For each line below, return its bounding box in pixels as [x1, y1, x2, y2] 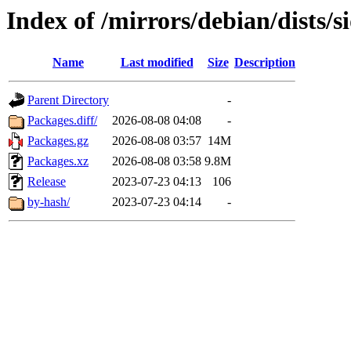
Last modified [120, 56, 194, 70]
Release [27, 175, 66, 189]
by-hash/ [27, 195, 70, 209]
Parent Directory [27, 93, 109, 107]
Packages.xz [27, 154, 89, 168]
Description [234, 56, 295, 70]
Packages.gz [27, 134, 89, 148]
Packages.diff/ [27, 114, 97, 128]
